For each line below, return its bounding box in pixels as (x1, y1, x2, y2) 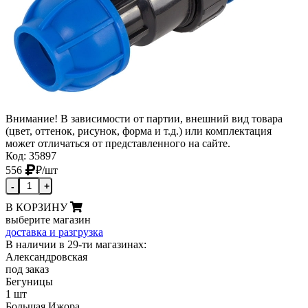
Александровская (5, 251, 87, 263)
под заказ (5, 263, 49, 276)
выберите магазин (5, 214, 91, 226)
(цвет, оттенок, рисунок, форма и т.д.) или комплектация (5, 125, 272, 137)
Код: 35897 (5, 150, 56, 162)
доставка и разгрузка (5, 226, 103, 239)
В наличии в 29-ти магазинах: (5, 239, 146, 251)
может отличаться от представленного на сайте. (5, 137, 230, 150)
